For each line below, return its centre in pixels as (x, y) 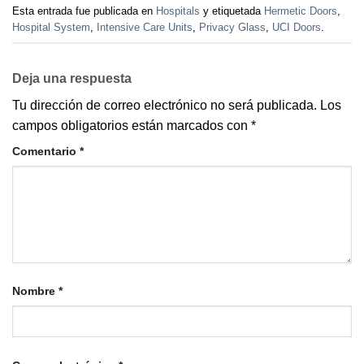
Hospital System (51, 28)
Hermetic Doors (301, 11)
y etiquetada (232, 11)
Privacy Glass (232, 28)
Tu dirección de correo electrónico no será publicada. (165, 106)
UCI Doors (297, 28)
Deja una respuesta (74, 79)
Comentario (46, 152)
